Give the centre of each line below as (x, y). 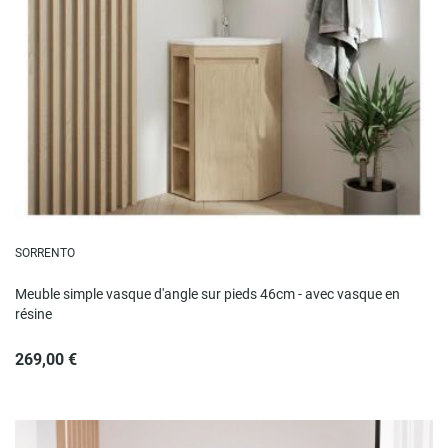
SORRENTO (45, 252)
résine (33, 313)
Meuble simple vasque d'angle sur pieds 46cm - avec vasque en (207, 293)
